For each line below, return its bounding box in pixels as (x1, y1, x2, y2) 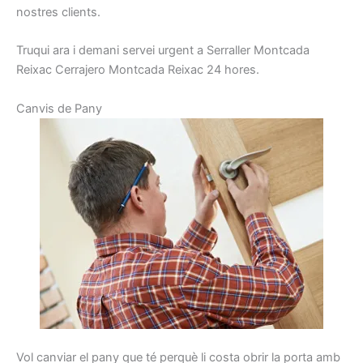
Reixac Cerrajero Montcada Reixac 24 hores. (16, 62, 259, 78)
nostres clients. (16, 4, 100, 19)
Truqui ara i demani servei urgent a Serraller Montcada (16, 43, 310, 58)
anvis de (25, 100, 71, 116)
